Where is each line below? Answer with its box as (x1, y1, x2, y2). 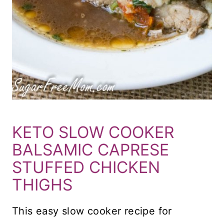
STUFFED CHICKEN (12, 157, 160, 177)
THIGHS (12, 175, 72, 195)
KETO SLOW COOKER (12, 122, 174, 142)
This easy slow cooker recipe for (12, 205, 172, 217)
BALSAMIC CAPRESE (12, 140, 169, 160)
